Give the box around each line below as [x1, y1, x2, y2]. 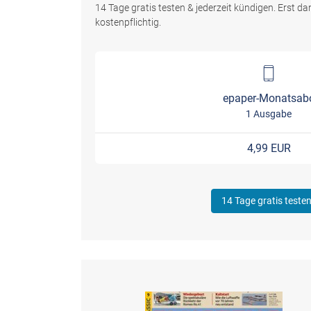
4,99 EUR [246, 141, 291, 155]
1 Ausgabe [246, 108, 292, 119]
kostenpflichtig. [95, 17, 161, 28]
